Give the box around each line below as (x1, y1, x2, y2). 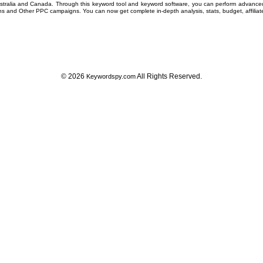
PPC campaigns (36, 8, 79, 14)
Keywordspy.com (86, 73, 136, 80)
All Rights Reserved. (136, 72, 202, 80)
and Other (5, 8, 36, 14)
